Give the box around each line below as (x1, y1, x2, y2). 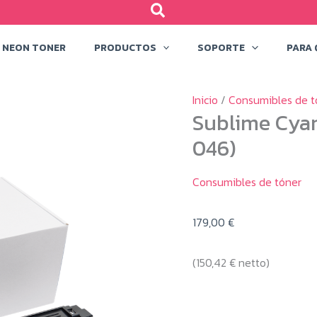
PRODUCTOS (94, 40, 156, 55)
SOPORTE (197, 40, 246, 55)
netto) (236, 253, 270, 271)
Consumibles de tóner (192, 173, 301, 190)
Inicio (192, 91, 218, 108)
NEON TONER (2, 40, 66, 55)
